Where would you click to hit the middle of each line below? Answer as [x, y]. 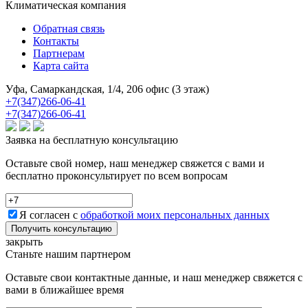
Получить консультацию [62, 228]
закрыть [24, 241]
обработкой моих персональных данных [175, 214]
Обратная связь [69, 28]
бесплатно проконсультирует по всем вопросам [117, 175]
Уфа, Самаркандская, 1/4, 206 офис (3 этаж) [107, 89]
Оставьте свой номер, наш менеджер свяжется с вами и [135, 163]
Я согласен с [50, 214]
